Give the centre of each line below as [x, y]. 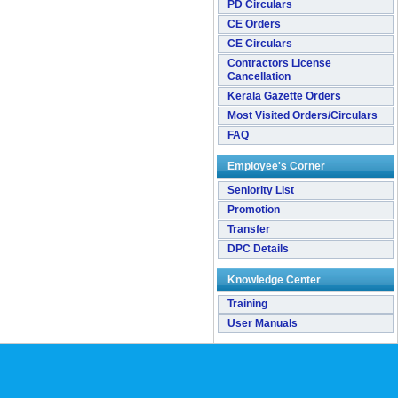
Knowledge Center [274, 280]
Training [247, 304]
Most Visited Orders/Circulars [302, 115]
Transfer [249, 229]
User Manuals [263, 323]
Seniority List [261, 190]
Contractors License [279, 63]
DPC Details [258, 249]
